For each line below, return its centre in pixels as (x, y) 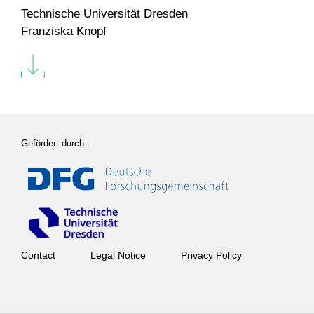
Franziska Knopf (64, 31)
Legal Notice (118, 255)
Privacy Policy (211, 255)
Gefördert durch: (54, 144)
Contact (38, 255)
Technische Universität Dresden (104, 13)
